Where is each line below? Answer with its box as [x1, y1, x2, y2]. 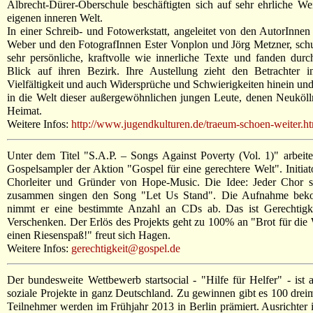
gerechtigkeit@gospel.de [71, 242, 180, 254]
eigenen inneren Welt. [7, 11, 103, 24]
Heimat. [7, 104, 42, 117]
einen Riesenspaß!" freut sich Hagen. [7, 228, 170, 241]
